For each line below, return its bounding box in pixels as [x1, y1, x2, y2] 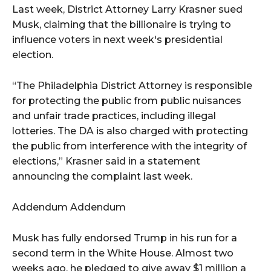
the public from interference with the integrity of [12, 140, 247, 152]
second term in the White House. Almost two [12, 247, 233, 260]
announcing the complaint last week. [12, 171, 192, 183]
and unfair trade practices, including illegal [12, 110, 216, 122]
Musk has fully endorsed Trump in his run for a [12, 232, 237, 244]
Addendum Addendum [12, 201, 126, 214]
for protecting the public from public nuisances [12, 95, 241, 107]
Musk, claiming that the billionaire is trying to [12, 19, 231, 31]
